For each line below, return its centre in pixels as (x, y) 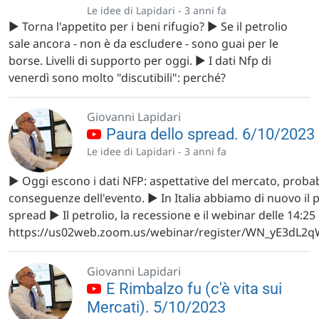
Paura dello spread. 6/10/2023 (209, 134)
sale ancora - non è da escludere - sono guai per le (143, 43)
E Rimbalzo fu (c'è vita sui (192, 289)
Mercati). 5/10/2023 (156, 307)
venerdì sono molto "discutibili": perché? (117, 78)
